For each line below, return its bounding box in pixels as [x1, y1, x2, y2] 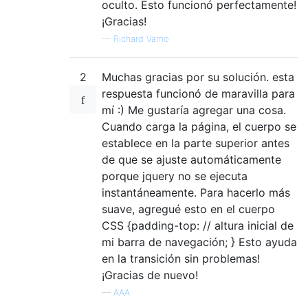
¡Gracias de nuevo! [102, 267, 198, 282]
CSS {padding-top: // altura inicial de [102, 218, 294, 232]
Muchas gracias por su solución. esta [102, 69, 294, 84]
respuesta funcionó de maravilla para [102, 86, 295, 100]
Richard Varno [113, 33, 168, 44]
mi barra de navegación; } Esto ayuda [102, 234, 297, 249]
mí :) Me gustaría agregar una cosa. [102, 102, 286, 117]
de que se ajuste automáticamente [102, 152, 281, 166]
